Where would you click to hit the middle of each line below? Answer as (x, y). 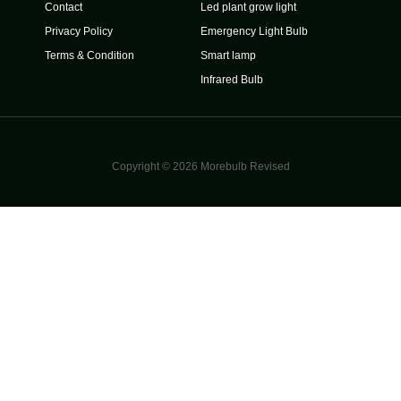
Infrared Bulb (232, 79)
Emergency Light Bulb (254, 31)
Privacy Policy (79, 31)
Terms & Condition (90, 55)
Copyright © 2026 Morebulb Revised (200, 166)
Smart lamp (228, 55)
